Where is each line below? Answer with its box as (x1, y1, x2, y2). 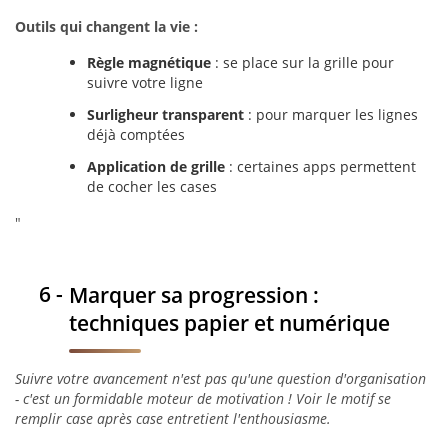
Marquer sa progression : (69, 280, 319, 309)
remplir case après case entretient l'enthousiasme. (15, 409, 331, 428)
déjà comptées (87, 125, 185, 144)
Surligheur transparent (87, 105, 244, 124)
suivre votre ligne (87, 73, 203, 92)
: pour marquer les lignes (244, 105, 418, 124)
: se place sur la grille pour (211, 53, 394, 72)
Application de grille (87, 157, 225, 176)
